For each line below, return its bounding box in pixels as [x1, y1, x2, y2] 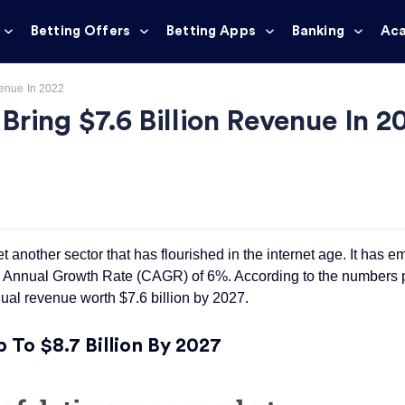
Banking [291, 24, 344, 38]
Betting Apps [166, 24, 256, 38]
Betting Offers [30, 24, 131, 38]
